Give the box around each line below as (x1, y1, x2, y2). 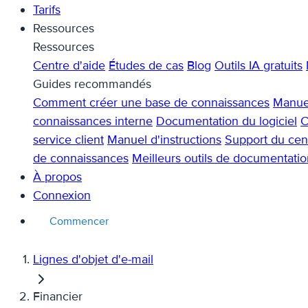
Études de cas (109, 58, 184, 74)
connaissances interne (33, 113, 153, 129)
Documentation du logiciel (156, 113, 297, 129)
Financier (33, 289, 82, 305)
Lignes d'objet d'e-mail (33, 252, 153, 267)
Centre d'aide (33, 58, 105, 74)
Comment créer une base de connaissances (33, 95, 269, 111)
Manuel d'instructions (107, 132, 221, 148)
